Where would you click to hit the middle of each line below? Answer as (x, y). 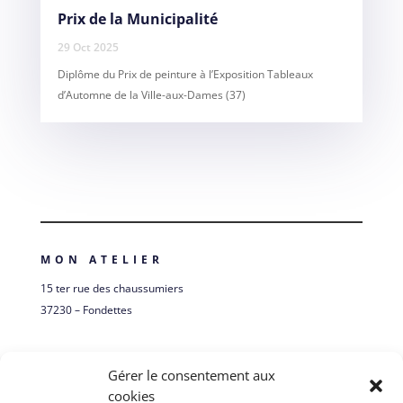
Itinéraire (69, 363)
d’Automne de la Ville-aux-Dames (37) (151, 94)
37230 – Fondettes (86, 309)
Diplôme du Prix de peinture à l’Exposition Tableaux (185, 74)
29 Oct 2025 (88, 47)
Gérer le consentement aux (192, 375)
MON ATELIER (102, 259)
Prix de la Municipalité (137, 18)
